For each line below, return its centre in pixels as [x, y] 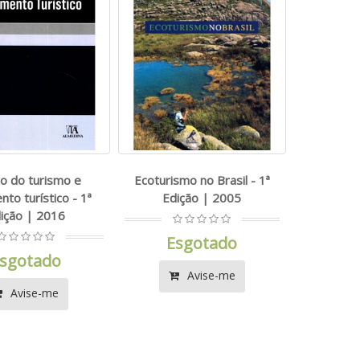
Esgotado [202, 243]
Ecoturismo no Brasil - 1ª [202, 180]
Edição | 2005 [202, 198]
